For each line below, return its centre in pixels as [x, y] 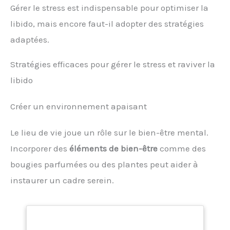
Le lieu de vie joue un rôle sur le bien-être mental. [109, 132]
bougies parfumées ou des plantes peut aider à [104, 164]
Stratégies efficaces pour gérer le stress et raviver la [113, 64]
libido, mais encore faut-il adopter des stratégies [107, 23]
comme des [182, 148]
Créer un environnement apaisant [79, 106]
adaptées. [30, 39]
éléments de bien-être [113, 148]
